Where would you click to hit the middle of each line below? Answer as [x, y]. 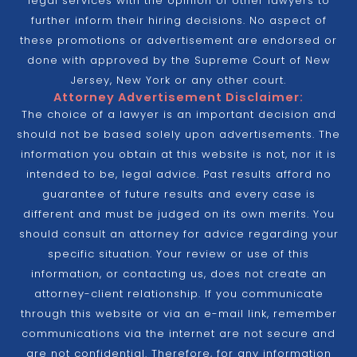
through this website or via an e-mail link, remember [178, 314]
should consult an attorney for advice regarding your [178, 234]
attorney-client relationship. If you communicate [178, 294]
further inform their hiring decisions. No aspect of [178, 21]
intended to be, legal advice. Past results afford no [178, 175]
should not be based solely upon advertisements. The [178, 135]
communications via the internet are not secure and [178, 334]
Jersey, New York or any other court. [178, 80]
